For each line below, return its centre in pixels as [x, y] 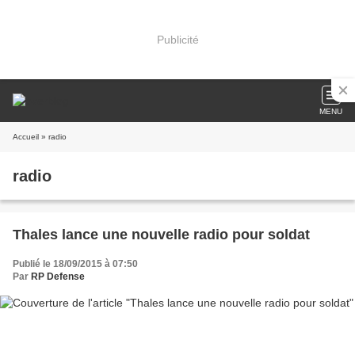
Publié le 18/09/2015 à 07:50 [75, 264]
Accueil [26, 137]
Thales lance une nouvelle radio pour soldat [161, 235]
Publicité [177, 39]
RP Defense [58, 277]
